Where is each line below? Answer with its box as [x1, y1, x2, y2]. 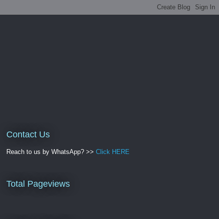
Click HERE [96, 148, 130, 155]
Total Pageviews [6, 178, 70, 189]
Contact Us [6, 129, 50, 139]
